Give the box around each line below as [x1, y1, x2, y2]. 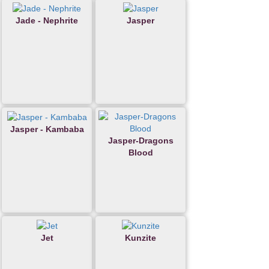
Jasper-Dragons [107, 135, 174, 145]
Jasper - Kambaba [10, 124, 84, 134]
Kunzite [125, 233, 156, 243]
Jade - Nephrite [16, 16, 78, 26]
